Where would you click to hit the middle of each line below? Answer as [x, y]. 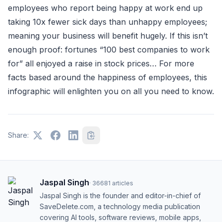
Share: [18, 135]
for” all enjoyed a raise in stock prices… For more [101, 63]
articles [123, 183]
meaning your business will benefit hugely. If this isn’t [108, 35]
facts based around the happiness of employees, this [108, 77]
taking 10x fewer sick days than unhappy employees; [108, 22]
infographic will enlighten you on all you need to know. [111, 91]
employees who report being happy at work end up [105, 8]
